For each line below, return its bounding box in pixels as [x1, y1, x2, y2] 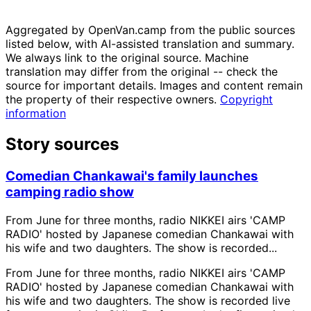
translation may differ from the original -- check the [6, 65, 278, 79]
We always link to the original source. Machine [6, 51, 249, 65]
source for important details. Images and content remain [6, 78, 303, 93]
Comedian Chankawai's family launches [6, 168, 258, 185]
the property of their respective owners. [6, 92, 220, 107]
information [6, 106, 66, 121]
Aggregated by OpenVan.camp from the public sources [6, 23, 295, 37]
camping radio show [6, 184, 134, 201]
